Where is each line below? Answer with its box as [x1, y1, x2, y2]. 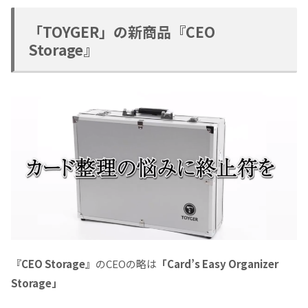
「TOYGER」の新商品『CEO [28, 21, 215, 42]
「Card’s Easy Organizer [157, 256, 278, 272]
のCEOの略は [96, 256, 157, 272]
